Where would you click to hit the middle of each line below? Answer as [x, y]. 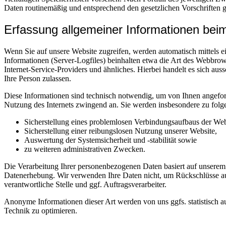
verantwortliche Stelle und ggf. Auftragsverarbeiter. [85, 184]
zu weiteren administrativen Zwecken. [85, 149]
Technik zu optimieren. [41, 210]
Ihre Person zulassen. [38, 78]
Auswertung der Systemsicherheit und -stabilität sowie [110, 140]
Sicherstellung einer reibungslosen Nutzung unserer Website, [121, 131]
